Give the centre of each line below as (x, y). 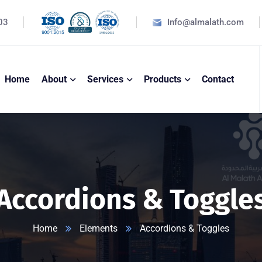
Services (105, 80)
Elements (99, 228)
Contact (218, 80)
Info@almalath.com (206, 23)
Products (162, 80)
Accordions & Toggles (185, 228)
